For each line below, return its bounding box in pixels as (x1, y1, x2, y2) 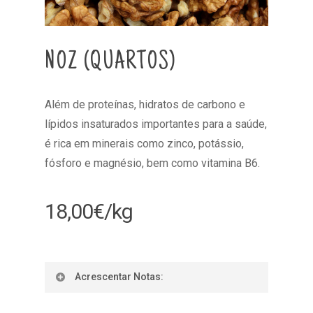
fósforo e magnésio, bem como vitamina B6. (45, 156, 260, 170)
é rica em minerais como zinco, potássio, (45, 136, 244, 150)
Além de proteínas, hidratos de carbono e (45, 97, 245, 111)
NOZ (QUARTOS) (45, 50, 176, 76)
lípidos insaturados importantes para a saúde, (45, 117, 267, 131)
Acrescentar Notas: (75, 270, 163, 282)
